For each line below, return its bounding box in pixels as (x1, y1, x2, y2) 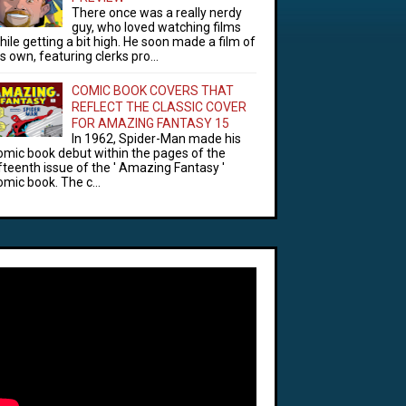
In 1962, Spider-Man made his (72, 131, 241, 146)
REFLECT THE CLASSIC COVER (72, 100, 246, 114)
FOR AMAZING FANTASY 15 (72, 116, 229, 130)
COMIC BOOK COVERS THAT (72, 83, 234, 98)
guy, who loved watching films (72, 20, 241, 34)
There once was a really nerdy (72, 5, 242, 20)
